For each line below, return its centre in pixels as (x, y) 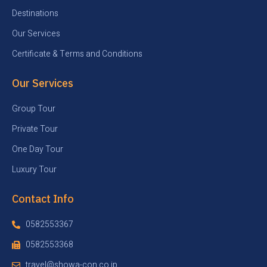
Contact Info (43, 198)
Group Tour (34, 108)
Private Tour (35, 129)
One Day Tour (38, 149)
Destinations (35, 13)
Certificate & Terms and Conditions (77, 54)
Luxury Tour (34, 169)
